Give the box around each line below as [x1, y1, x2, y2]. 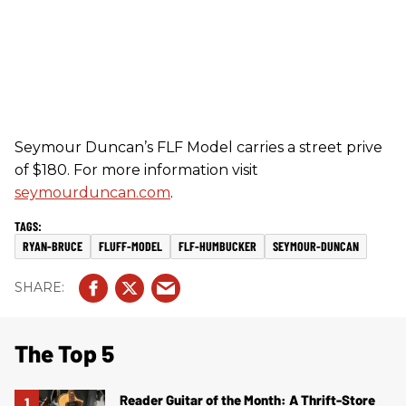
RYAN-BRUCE [23, 237, 82, 254]
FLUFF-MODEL [99, 237, 162, 254]
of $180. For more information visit [14, 160, 258, 179]
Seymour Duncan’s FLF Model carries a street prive [14, 138, 382, 156]
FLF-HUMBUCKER [179, 237, 256, 254]
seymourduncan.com [14, 183, 170, 201]
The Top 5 [14, 338, 114, 367]
